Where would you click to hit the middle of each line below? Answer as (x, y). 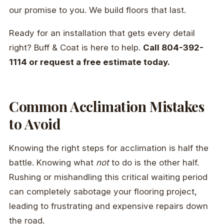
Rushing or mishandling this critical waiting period (108, 177)
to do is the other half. (154, 163)
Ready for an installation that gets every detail (102, 33)
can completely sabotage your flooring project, (103, 192)
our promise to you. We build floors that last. (97, 10)
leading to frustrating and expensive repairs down (108, 206)
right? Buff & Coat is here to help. (76, 48)
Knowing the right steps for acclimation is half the (109, 148)
